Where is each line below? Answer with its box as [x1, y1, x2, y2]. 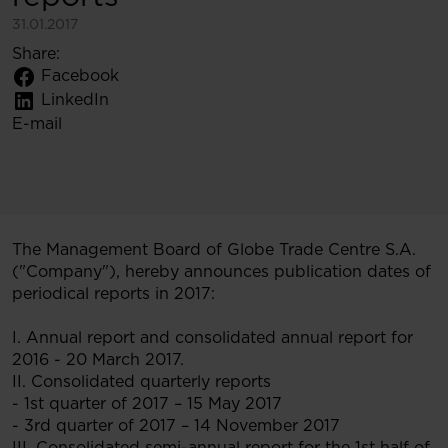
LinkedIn [41, 90, 109, 110]
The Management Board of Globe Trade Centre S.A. [12, 240, 416, 259]
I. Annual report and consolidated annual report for [12, 328, 413, 347]
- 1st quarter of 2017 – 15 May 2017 [12, 394, 282, 413]
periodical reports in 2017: [12, 284, 215, 303]
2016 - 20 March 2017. [12, 350, 184, 369]
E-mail [12, 114, 62, 133]
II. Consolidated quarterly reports [12, 372, 271, 391]
